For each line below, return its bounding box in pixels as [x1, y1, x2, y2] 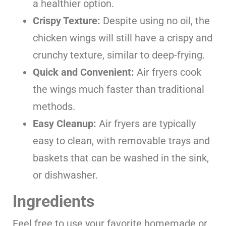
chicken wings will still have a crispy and [33, 31, 212, 44]
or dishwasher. [33, 168, 98, 181]
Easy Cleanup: [33, 117, 96, 130]
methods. [33, 100, 75, 112]
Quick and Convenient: [33, 66, 134, 78]
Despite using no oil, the [100, 14, 210, 27]
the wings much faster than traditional [33, 83, 204, 95]
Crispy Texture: [33, 14, 100, 27]
